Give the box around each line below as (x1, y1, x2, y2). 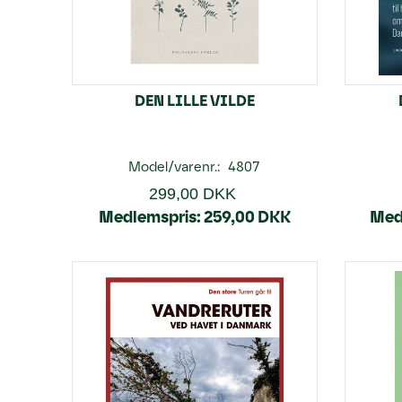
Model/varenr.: (128, 158, 224, 175)
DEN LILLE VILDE (134, 91, 255, 109)
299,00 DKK (148, 184, 236, 203)
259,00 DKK (203, 206, 291, 227)
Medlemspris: (98, 206, 201, 227)
